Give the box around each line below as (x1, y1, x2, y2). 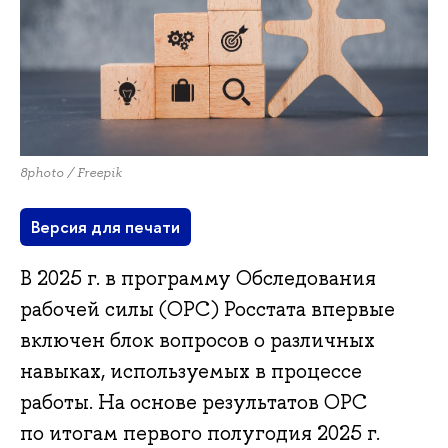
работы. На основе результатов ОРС (20, 388, 368, 415)
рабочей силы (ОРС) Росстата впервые (20, 295, 395, 322)
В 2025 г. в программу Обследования (20, 264, 376, 291)
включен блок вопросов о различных (20, 326, 375, 353)
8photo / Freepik (20, 163, 122, 181)
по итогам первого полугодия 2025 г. (20, 419, 380, 446)
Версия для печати (31, 215, 181, 239)
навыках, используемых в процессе (20, 357, 362, 384)
